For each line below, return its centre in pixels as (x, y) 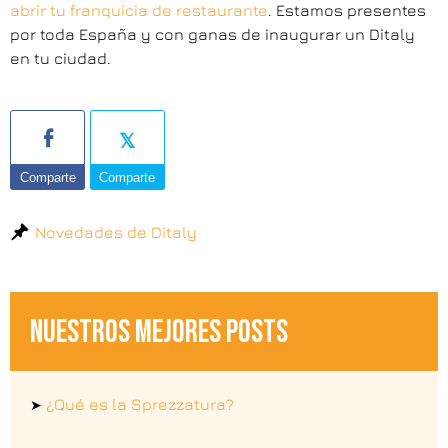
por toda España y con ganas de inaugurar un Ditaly (212, 34)
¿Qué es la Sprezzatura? (140, 403)
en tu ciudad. (62, 58)
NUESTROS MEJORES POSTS (159, 332)
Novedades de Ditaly (116, 231)
